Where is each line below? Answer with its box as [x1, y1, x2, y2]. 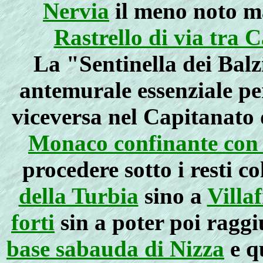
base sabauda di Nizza [6, 236, 224, 261]
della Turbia [18, 183, 139, 208]
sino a [138, 183, 207, 208]
